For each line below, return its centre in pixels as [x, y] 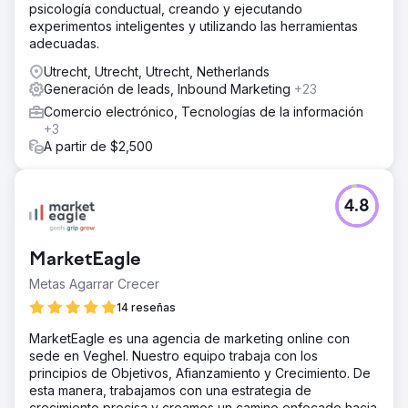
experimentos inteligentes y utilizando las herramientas [194, 26]
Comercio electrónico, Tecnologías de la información [204, 112]
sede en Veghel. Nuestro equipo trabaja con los [173, 356]
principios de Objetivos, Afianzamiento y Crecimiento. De [200, 373]
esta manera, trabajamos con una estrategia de [170, 390]
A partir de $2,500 [98, 146]
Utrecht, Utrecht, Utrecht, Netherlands [157, 71]
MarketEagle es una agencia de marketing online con [189, 338]
